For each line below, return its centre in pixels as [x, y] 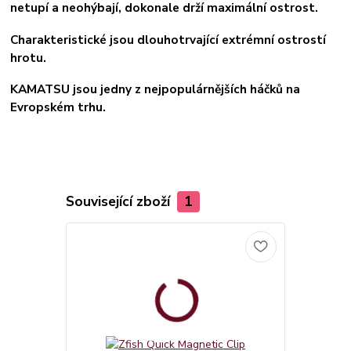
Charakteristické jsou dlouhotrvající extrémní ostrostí [168, 39]
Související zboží [119, 202]
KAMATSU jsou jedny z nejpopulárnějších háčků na [156, 89]
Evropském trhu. [58, 107]
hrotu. [29, 57]
